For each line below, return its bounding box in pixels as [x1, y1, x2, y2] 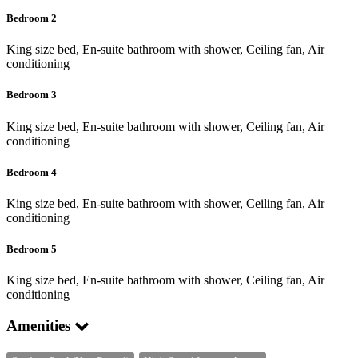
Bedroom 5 [6, 243, 57, 256]
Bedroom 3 [6, 89, 57, 101]
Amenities [6, 317, 74, 335]
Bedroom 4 [6, 165, 57, 178]
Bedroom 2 [6, 12, 57, 25]
